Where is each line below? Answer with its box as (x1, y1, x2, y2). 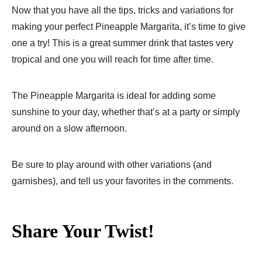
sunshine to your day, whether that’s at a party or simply (12, 106, 240, 117)
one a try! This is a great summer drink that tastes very (12, 37, 233, 48)
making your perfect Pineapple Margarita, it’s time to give (12, 21, 246, 32)
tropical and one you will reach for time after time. (12, 54, 213, 64)
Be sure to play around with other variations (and (12, 159, 212, 170)
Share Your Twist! (12, 220, 154, 242)
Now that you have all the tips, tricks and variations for (12, 5, 233, 15)
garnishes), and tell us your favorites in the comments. (12, 175, 233, 186)
